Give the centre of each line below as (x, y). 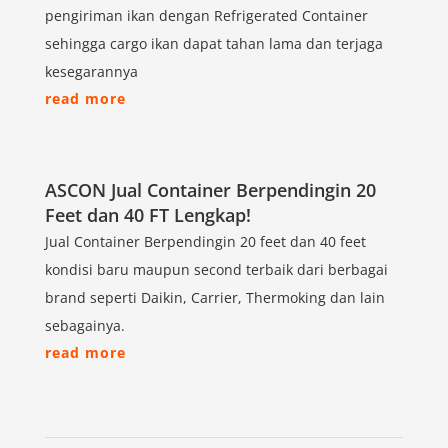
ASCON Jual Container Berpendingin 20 (210, 190)
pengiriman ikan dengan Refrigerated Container (206, 16)
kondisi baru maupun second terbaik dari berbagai (216, 270)
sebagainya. (84, 326)
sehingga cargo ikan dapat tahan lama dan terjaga (213, 44)
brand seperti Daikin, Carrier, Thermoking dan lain (214, 298)
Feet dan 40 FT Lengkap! (147, 215)
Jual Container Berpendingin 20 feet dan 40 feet (205, 242)
